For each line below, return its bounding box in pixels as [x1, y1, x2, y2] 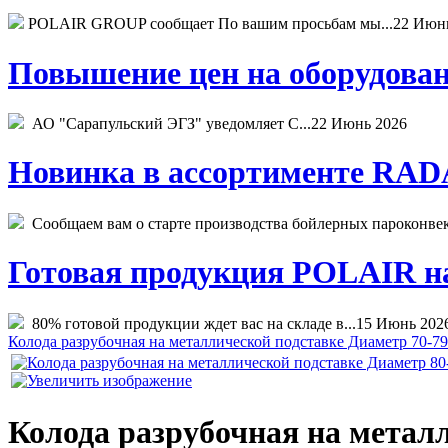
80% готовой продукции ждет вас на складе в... [24, 314, 356, 332]
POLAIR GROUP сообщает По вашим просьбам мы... [24, 15, 393, 33]
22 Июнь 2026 [311, 115, 407, 132]
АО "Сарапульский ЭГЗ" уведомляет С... [24, 115, 311, 132]
